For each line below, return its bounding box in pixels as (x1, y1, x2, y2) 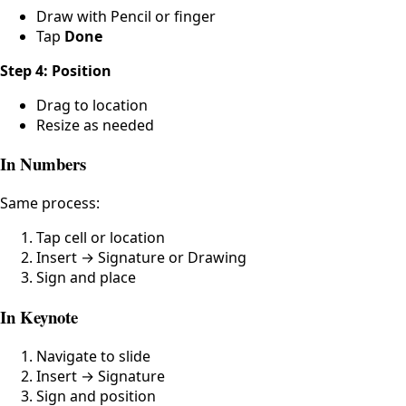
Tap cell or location (36, 227, 165, 248)
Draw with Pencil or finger (36, 5, 216, 26)
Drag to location (36, 94, 148, 115)
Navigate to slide (36, 345, 150, 366)
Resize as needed (36, 114, 154, 135)
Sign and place (36, 267, 136, 288)
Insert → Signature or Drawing (36, 247, 246, 268)
